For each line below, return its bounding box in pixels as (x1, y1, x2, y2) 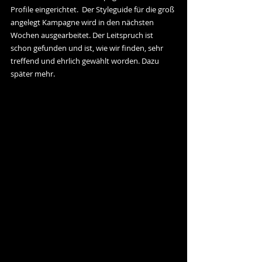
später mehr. (11, 68, 55, 79)
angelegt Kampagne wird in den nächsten (11, 17, 156, 27)
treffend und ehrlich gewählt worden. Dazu (11, 56, 161, 66)
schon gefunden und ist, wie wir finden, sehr (11, 43, 165, 53)
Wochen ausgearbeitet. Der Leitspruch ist (11, 30, 155, 40)
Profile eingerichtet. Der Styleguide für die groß (11, 4, 176, 15)
